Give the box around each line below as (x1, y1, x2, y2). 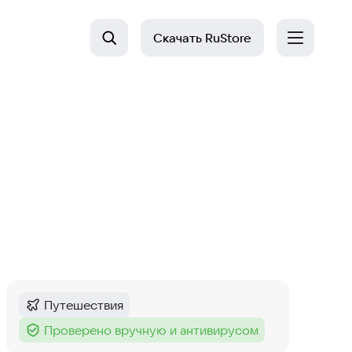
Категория (24, 305, 86, 321)
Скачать (153, 30, 202, 46)
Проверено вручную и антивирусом (44, 322, 258, 338)
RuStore (202, 30, 251, 46)
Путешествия (44, 297, 123, 313)
